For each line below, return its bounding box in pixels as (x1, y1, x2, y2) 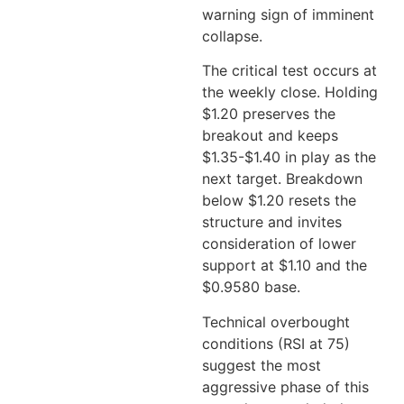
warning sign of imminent (202, 5, 374, 24)
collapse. (202, 27, 262, 46)
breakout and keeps (202, 126, 338, 145)
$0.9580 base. (202, 278, 300, 297)
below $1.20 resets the (202, 191, 356, 210)
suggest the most (202, 355, 321, 374)
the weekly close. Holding (202, 83, 378, 102)
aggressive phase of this (202, 377, 369, 396)
